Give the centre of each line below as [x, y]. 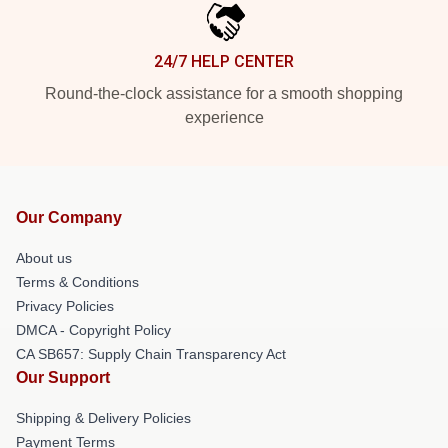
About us [44, 258]
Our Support [63, 378]
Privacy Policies [65, 306]
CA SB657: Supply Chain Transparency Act [151, 354]
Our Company [69, 218]
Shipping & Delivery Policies [103, 418]
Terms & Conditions [77, 282]
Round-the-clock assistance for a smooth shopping [224, 94]
